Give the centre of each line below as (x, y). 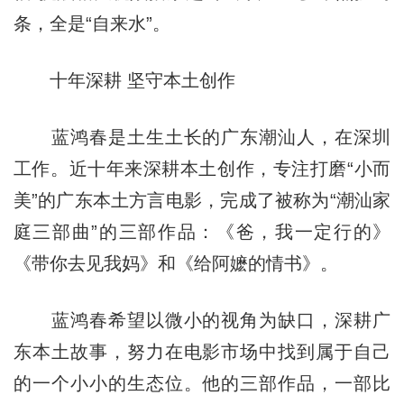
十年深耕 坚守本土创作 (124, 80)
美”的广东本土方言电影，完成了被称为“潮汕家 (202, 200)
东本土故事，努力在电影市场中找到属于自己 (202, 351)
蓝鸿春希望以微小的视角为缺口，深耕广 (202, 320)
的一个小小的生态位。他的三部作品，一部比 (202, 383)
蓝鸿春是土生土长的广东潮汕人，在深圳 (202, 137)
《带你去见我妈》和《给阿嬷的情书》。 (175, 263)
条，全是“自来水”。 (92, 23)
